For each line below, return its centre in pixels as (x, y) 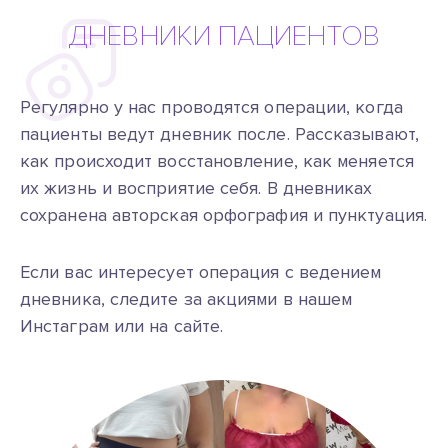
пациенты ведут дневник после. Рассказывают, (219, 134)
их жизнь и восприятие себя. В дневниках (196, 188)
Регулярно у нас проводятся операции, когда (211, 107)
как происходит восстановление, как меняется (217, 161)
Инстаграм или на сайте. (122, 326)
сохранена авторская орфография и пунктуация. (223, 215)
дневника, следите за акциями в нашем (186, 299)
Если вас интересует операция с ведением (201, 272)
